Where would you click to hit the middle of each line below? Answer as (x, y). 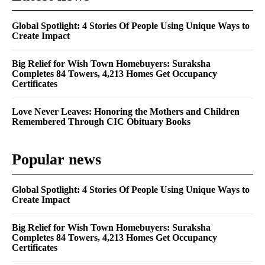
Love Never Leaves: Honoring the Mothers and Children (126, 111)
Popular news (56, 159)
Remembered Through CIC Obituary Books (101, 121)
